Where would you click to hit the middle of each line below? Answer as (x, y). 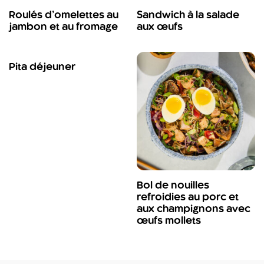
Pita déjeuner (42, 67)
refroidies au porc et (188, 198)
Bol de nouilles (173, 186)
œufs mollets (169, 221)
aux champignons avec (194, 209)
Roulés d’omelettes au (64, 16)
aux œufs (160, 27)
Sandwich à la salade (188, 16)
